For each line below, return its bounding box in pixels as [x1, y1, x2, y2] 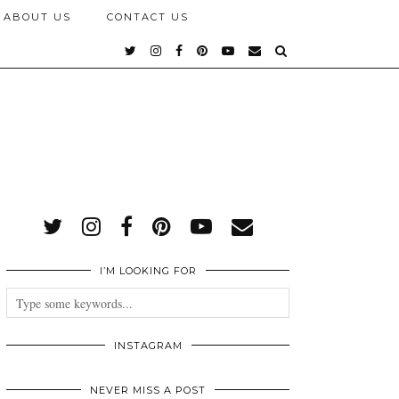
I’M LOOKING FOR [99, 265, 197, 277]
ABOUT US [4, 11, 71, 23]
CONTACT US [107, 11, 189, 23]
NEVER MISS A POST [90, 384, 206, 396]
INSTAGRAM [113, 339, 183, 352]
